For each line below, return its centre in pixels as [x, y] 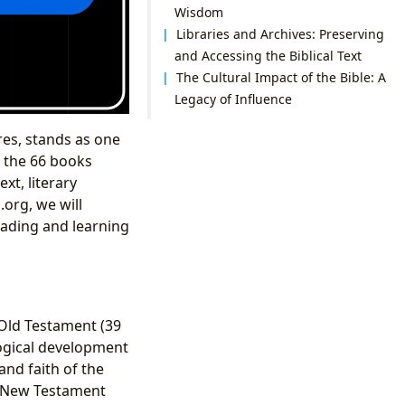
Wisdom [198, 12]
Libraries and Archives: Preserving [281, 33]
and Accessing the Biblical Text [268, 55]
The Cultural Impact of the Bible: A [282, 77]
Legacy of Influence [233, 99]
